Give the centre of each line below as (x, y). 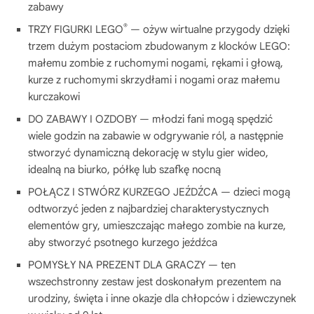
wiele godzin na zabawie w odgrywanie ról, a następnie (156, 136)
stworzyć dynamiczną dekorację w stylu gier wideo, (148, 152)
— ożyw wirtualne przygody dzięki (209, 29)
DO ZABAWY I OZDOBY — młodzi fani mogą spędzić (150, 119)
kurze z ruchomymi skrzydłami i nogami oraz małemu (154, 80)
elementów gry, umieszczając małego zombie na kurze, (157, 225)
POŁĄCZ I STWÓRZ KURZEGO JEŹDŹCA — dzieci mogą (159, 192)
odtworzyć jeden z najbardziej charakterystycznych (149, 209)
